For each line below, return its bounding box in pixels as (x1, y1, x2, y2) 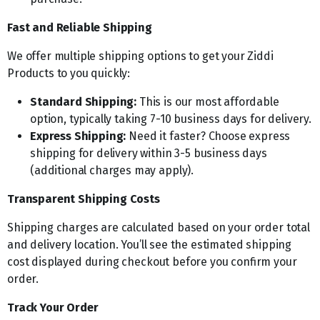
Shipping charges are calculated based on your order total (7, 221, 310, 234)
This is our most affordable (136, 95, 279, 109)
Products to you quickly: (7, 66, 131, 80)
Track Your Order (7, 301, 99, 314)
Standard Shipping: (30, 95, 137, 109)
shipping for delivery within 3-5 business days (30, 146, 267, 160)
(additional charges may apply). (30, 164, 194, 177)
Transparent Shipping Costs (7, 192, 160, 206)
